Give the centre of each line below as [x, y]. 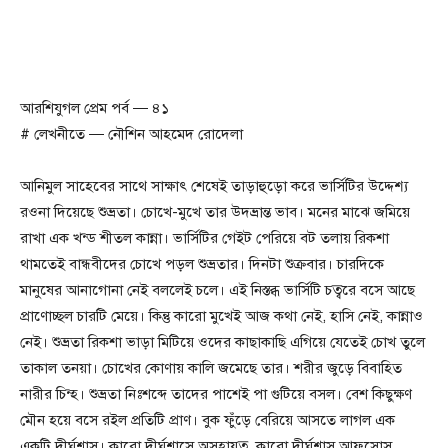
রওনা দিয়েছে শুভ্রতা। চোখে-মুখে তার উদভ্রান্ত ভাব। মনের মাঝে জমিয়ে [215, 212]
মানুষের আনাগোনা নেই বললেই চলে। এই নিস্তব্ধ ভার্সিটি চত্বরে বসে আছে [217, 290]
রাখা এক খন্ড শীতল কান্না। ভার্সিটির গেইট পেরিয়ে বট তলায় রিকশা [204, 238]
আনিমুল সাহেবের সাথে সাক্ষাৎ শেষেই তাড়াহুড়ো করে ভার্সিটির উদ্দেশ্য [214, 186]
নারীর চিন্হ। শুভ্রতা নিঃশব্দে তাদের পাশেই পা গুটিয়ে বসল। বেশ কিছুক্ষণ [216, 394]
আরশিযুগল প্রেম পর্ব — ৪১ [94, 108]
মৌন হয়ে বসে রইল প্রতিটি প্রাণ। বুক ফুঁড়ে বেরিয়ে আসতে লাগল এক [207, 420]
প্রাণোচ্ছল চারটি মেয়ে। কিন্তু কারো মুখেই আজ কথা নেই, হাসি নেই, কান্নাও [221, 316]
